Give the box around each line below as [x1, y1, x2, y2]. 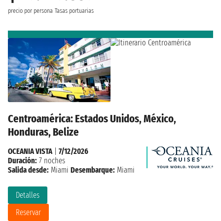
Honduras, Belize [8, 125, 79, 139]
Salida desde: [8, 165, 49, 175]
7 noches [37, 155, 65, 165]
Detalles [16, 190, 39, 200]
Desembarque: [71, 165, 115, 175]
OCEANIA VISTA [8, 146, 52, 156]
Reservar [16, 207, 41, 217]
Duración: [8, 155, 37, 165]
